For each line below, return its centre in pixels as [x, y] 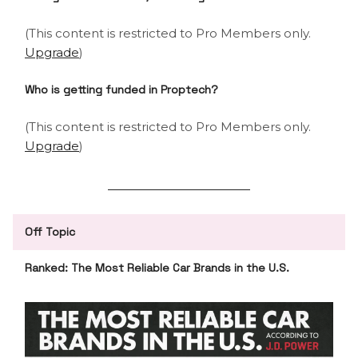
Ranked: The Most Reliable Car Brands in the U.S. [157, 267]
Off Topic [50, 231]
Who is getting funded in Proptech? [121, 89]
